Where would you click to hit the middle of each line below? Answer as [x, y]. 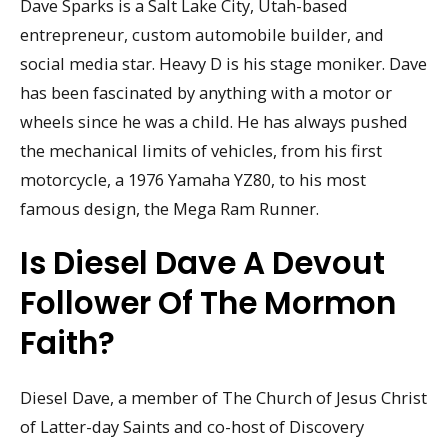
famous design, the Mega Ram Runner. [169, 209]
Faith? [67, 343]
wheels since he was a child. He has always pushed [214, 122]
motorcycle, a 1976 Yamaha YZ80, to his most [193, 180]
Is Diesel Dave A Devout [202, 263]
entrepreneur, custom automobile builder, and [202, 35]
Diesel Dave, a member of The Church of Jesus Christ [223, 398]
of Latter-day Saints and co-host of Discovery [192, 427]
